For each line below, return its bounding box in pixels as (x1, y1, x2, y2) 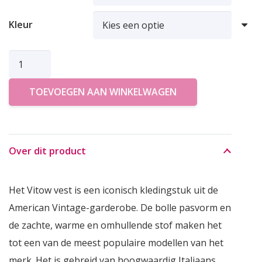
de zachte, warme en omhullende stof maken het (8, 219, 222, 232)
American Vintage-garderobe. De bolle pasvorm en (8, 201, 231, 215)
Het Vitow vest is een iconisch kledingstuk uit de (8, 184, 218, 197)
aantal (8, 122, 36, 135)
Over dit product (8, 144, 86, 158)
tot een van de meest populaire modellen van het (8, 236, 223, 250)
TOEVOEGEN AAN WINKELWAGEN (29, 85, 177, 98)
